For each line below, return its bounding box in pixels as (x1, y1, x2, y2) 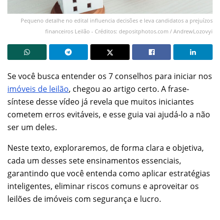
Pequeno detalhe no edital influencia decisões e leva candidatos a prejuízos (21, 16, 213, 24)
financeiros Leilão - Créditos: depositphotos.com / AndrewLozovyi (45, 27, 213, 35)
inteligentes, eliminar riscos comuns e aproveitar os (7, 180, 199, 192)
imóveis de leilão (7, 83, 69, 94)
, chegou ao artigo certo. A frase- (69, 83, 189, 94)
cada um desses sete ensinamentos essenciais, (7, 155, 181, 166)
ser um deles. (7, 121, 57, 133)
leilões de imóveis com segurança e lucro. (7, 193, 161, 204)
